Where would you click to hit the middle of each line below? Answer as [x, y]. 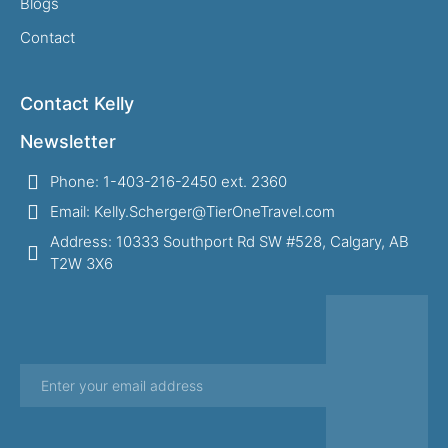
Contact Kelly [77, 103]
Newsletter [68, 141]
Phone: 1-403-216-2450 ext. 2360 [168, 181]
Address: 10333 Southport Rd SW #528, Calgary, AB [229, 241]
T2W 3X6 [81, 263]
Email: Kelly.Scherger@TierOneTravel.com [192, 211]
